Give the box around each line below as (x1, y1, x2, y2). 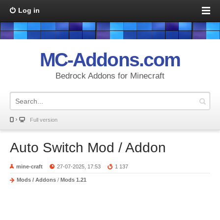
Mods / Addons (17, 177, 56, 183)
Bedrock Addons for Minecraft (55, 71, 165, 81)
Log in (18, 6, 40, 14)
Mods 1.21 (60, 177, 86, 183)
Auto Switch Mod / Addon (10, 140, 166, 155)
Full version (30, 117, 57, 123)
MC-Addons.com (40, 49, 180, 70)
